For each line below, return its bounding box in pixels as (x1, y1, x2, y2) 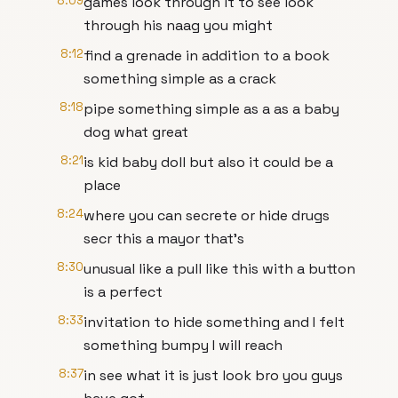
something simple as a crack (84, 69, 276, 88)
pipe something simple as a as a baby (84, 99, 339, 118)
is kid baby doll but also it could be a (84, 153, 333, 171)
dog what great (84, 123, 188, 141)
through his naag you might (84, 16, 273, 35)
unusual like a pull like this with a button (84, 259, 355, 278)
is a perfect (84, 283, 163, 301)
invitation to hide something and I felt (84, 313, 345, 331)
